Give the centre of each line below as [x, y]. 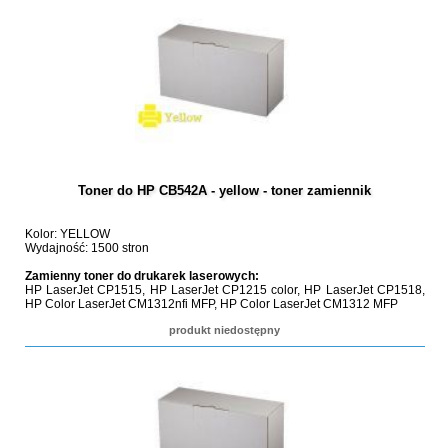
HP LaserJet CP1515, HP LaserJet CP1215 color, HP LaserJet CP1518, [224, 290]
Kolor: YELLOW [67, 234]
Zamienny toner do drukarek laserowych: [141, 276]
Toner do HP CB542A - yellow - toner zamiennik [225, 190]
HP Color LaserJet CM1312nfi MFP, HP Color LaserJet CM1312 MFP [211, 304]
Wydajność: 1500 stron [86, 248]
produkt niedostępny [225, 330]
